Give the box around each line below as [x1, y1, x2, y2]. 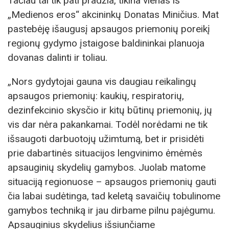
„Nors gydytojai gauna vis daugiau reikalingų [8, 76, 196, 88]
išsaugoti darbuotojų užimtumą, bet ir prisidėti [8, 133, 204, 145]
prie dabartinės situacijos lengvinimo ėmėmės [8, 147, 202, 159]
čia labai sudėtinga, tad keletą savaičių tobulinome [8, 190, 220, 202]
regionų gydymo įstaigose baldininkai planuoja [8, 37, 204, 49]
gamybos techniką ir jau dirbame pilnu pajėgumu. [8, 204, 215, 217]
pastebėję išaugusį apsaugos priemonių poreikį [8, 22, 210, 35]
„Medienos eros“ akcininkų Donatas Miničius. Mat [8, 8, 219, 20]
